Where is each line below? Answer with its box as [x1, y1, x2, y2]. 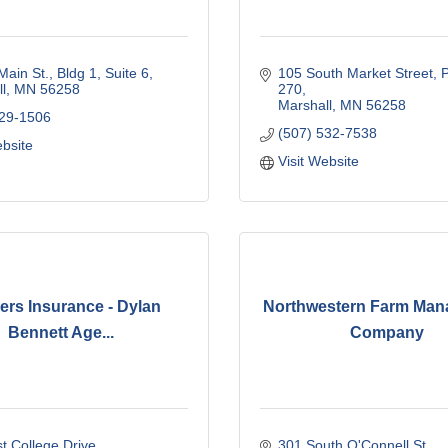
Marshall [277, 96, 332, 113]
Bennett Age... [8, 324, 114, 342]
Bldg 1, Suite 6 [56, 64, 149, 81]
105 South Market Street [277, 64, 433, 81]
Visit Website [277, 152, 359, 169]
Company [350, 324, 424, 342]
